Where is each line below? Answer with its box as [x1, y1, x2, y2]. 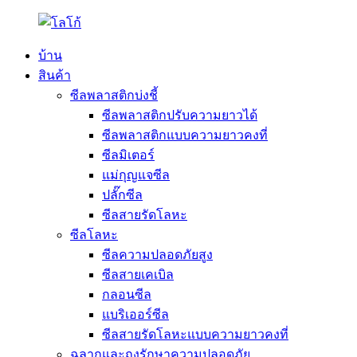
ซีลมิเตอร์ [102, 148, 155, 162]
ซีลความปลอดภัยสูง [102, 248, 213, 261]
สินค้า [38, 69, 71, 82]
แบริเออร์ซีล [102, 308, 169, 321]
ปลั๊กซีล [102, 188, 143, 202]
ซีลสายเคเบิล [102, 268, 174, 281]
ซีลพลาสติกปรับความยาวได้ [102, 108, 257, 122]
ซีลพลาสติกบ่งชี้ [70, 88, 158, 102]
